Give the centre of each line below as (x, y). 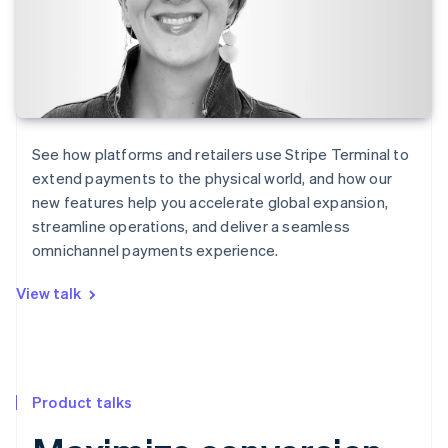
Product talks (82, 401)
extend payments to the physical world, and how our (212, 178)
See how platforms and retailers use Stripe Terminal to (220, 154)
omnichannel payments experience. (155, 250)
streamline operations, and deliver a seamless (191, 226)
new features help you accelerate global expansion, (210, 202)
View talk (48, 293)
